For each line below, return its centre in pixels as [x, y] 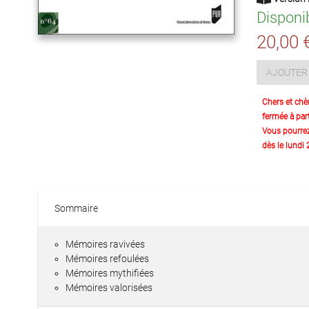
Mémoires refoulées [107, 259]
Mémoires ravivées [105, 244]
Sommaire [76, 208]
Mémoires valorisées [109, 288]
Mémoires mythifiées [110, 273]
